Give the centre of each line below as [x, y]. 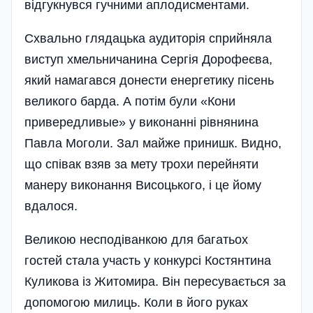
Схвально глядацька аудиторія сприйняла [148, 38]
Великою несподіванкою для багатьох [136, 239]
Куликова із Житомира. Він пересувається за [155, 281]
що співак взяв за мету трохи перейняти [141, 164]
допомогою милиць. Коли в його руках [136, 302]
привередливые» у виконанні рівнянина [141, 122]
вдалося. [51, 206]
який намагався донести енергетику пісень [149, 80]
